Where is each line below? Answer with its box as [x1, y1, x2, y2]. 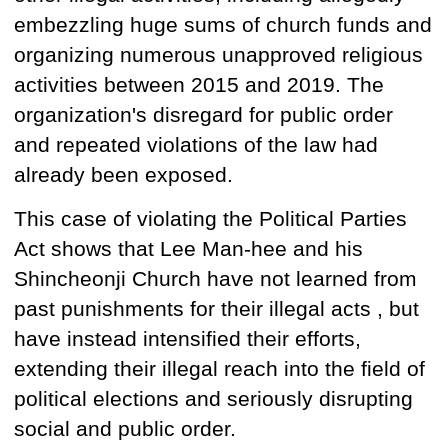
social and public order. [14, 417, 236, 442]
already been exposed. [14, 163, 233, 188]
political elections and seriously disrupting [14, 387, 413, 412]
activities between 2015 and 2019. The [14, 73, 384, 98]
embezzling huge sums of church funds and [14, 13, 432, 38]
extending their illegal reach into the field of [14, 357, 425, 382]
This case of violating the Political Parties [14, 207, 407, 232]
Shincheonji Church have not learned [14, 267, 374, 292]
